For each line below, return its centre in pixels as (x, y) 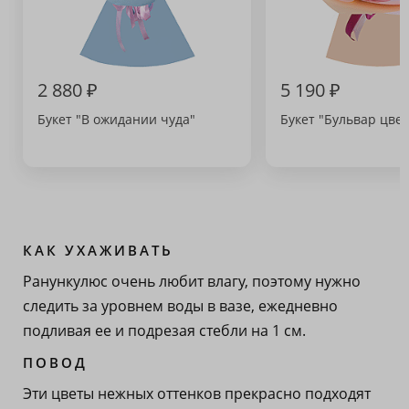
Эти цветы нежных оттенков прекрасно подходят (197, 393)
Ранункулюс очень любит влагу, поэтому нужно (192, 281)
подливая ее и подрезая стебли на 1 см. (164, 330)
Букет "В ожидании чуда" (116, 119)
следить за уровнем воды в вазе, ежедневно (180, 306)
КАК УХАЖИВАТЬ (98, 250)
